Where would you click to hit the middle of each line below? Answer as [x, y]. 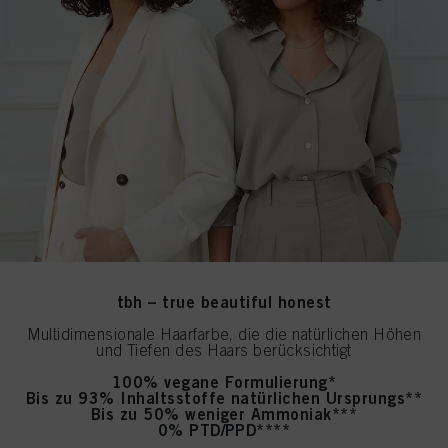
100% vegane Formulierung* [224, 382]
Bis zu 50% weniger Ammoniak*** [224, 414]
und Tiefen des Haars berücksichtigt [224, 350]
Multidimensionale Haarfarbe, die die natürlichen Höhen [224, 334]
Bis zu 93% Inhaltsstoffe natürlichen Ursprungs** [224, 398]
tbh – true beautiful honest [224, 302]
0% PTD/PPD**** [224, 430]
